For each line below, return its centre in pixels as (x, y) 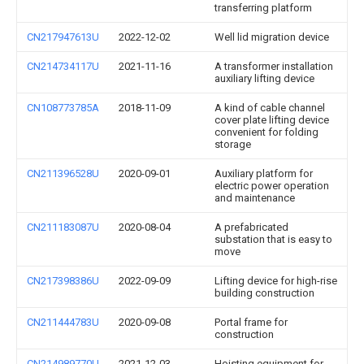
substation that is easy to (273, 239)
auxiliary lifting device (264, 78)
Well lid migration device (272, 37)
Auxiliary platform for (264, 173)
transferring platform (263, 8)
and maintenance (255, 198)
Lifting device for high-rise (276, 281)
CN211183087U (63, 227)
